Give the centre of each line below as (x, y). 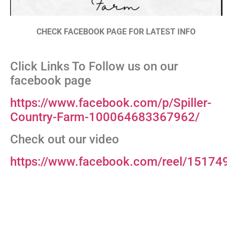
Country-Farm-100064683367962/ (105, 117)
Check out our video (65, 140)
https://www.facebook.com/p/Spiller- (111, 103)
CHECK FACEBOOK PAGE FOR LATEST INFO (116, 31)
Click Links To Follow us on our (94, 67)
